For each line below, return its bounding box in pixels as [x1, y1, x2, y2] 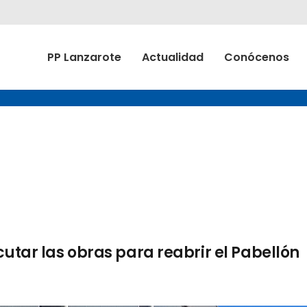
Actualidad [142, 49, 204, 65]
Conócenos [224, 49, 289, 65]
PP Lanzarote [47, 49, 121, 65]
